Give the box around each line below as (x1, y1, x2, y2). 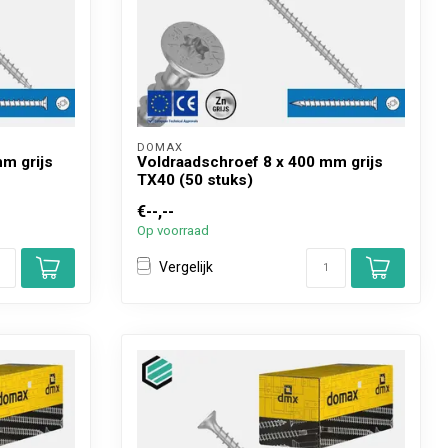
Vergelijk (159, 259, 213, 276)
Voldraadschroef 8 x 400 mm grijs (137, 152, 383, 171)
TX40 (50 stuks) (137, 170, 253, 189)
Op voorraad (137, 222, 209, 238)
